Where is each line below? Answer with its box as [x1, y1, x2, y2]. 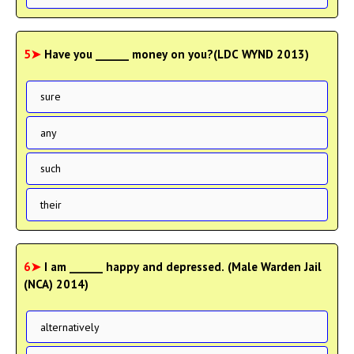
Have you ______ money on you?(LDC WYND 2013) [44, 46, 309, 62]
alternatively [40, 319, 100, 334]
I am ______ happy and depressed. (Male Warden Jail [44, 258, 322, 274]
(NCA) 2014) [24, 276, 88, 292]
